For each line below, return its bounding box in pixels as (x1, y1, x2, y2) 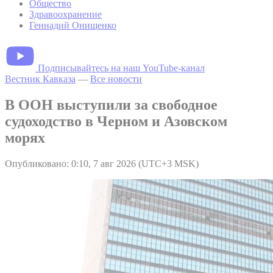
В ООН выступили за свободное (5, 96, 218, 113)
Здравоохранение (29, 9, 102, 19)
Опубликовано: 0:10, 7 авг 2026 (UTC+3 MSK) (5, 158, 199, 169)
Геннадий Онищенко (29, 19, 116, 30)
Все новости (90, 73, 142, 84)
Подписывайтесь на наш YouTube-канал (38, 62, 205, 73)
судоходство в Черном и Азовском (5, 113, 227, 129)
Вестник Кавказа (5, 73, 76, 84)
